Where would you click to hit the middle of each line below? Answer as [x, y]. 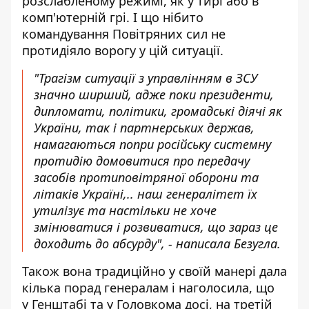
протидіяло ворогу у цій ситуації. [123, 50]
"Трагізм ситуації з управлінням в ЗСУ [146, 78]
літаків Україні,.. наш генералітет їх [146, 194]
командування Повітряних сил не [124, 34]
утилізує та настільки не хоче [125, 210]
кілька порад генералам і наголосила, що [148, 288]
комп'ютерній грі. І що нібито [113, 17]
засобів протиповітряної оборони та [146, 177]
